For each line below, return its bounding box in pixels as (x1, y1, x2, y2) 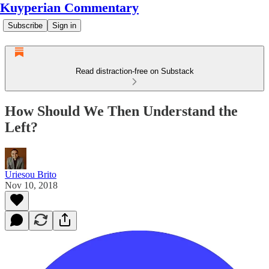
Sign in (52, 21, 76, 30)
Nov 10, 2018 (5, 180, 58, 190)
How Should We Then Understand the (5, 103, 238, 119)
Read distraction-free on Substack (75, 67, 194, 76)
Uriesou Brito (5, 169, 56, 180)
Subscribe (8, 21, 43, 30)
